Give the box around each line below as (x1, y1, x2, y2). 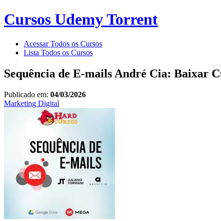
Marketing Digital (4, 99, 59, 108)
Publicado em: (4, 90, 50, 99)
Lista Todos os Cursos (24, 48, 93, 57)
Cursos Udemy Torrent (4, 10, 158, 29)
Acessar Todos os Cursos (24, 39, 102, 48)
